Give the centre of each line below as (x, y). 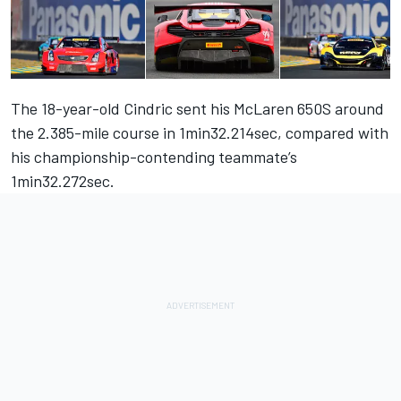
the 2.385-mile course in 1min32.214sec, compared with (200, 133)
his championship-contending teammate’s (154, 157)
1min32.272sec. (63, 181)
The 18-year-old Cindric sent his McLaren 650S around (197, 109)
